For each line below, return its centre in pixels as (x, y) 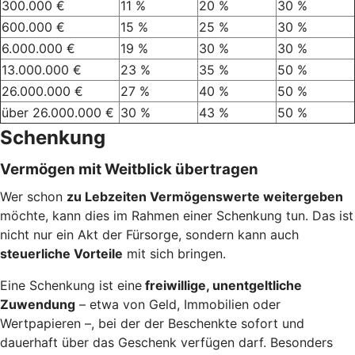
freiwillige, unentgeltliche (222, 285)
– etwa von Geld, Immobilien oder (178, 304)
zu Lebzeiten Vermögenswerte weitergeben (205, 196)
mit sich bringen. (174, 253)
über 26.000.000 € (58, 112)
